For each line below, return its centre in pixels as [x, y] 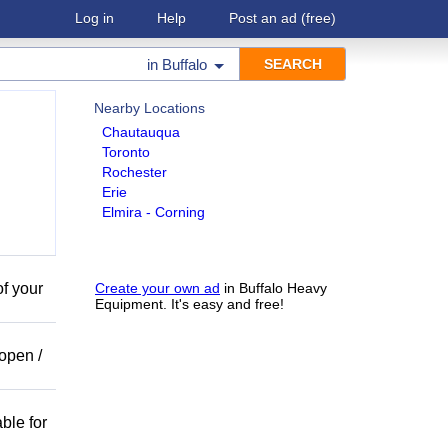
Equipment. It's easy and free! [189, 304]
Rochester [134, 172]
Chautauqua [141, 132]
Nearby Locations [149, 108]
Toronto [126, 152]
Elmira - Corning [153, 212]
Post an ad [263, 18]
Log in [94, 18]
